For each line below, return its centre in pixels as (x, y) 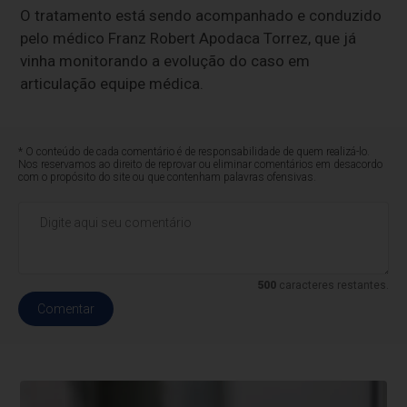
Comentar (66, 309)
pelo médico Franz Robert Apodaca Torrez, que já (189, 39)
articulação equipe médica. (112, 84)
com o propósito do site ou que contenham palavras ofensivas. (168, 178)
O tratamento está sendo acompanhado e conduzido (201, 16)
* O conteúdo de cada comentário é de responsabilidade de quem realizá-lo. (194, 152)
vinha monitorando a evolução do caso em (165, 61)
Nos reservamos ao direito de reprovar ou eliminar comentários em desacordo (201, 165)
